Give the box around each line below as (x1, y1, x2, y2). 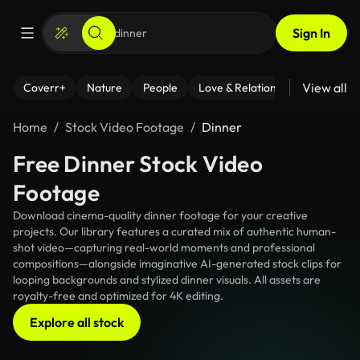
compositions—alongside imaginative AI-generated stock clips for (13, 256, 342, 271)
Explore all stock (30, 314, 124, 330)
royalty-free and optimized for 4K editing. (13, 288, 223, 303)
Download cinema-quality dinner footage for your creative (13, 208, 308, 223)
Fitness (322, 80, 358, 95)
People (143, 80, 178, 95)
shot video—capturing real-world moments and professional (13, 240, 315, 255)
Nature (87, 80, 122, 95)
